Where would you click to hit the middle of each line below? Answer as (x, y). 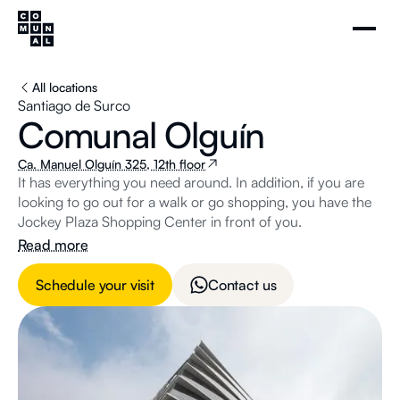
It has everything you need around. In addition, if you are (191, 182)
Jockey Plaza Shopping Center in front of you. (160, 221)
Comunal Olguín (142, 135)
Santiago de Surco (74, 105)
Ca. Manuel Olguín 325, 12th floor (112, 164)
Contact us (242, 285)
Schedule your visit (95, 285)
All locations (65, 87)
